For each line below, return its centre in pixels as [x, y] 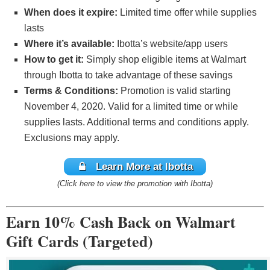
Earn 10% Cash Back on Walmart [121, 221]
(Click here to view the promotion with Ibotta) [135, 183]
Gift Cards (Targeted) [80, 241]
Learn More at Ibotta [144, 166]
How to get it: [54, 60]
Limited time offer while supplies [187, 13]
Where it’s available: [69, 44]
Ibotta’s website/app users [171, 44]
